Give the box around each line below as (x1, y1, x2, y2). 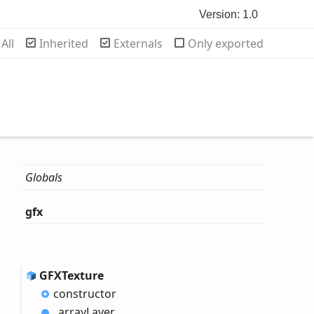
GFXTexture (39, 268, 104, 283)
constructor (53, 286, 117, 302)
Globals (25, 170, 63, 185)
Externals (114, 36, 163, 51)
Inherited (39, 36, 88, 51)
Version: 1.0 (199, 8, 258, 20)
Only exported (188, 36, 264, 51)
